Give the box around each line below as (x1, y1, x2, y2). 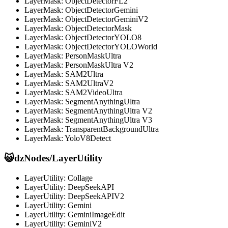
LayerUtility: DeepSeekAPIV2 (24, 191, 124, 201)
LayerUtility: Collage (24, 173, 93, 182)
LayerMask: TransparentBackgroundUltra (24, 125, 159, 134)
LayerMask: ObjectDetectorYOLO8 (24, 33, 141, 42)
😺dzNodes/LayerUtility (4, 153, 103, 164)
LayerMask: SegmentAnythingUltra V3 (24, 116, 152, 125)
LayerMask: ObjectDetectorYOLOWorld (24, 42, 157, 51)
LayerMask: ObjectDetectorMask (24, 24, 132, 33)
